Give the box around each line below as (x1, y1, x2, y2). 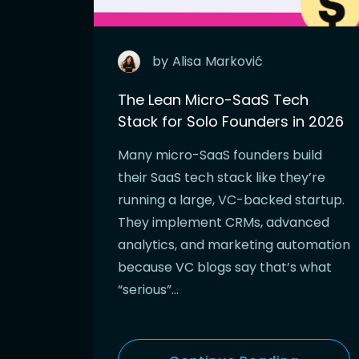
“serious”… (118, 280, 179, 300)
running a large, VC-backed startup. (118, 191, 345, 210)
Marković (205, 52, 263, 71)
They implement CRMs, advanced (118, 213, 329, 232)
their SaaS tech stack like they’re (118, 168, 325, 188)
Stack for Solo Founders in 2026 (118, 111, 344, 132)
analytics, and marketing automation (118, 236, 350, 255)
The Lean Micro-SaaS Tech (118, 90, 309, 111)
